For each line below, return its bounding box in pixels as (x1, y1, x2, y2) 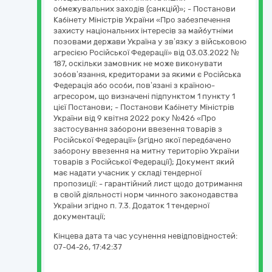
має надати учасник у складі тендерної (53, 168, 202, 177)
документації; (53, 212, 106, 221)
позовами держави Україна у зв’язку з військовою (53, 37, 246, 46)
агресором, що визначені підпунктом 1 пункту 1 (53, 92, 235, 101)
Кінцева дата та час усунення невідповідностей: (53, 231, 237, 240)
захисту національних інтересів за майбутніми (53, 26, 233, 35)
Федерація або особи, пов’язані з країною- (53, 81, 215, 90)
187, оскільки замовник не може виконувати (53, 59, 222, 68)
